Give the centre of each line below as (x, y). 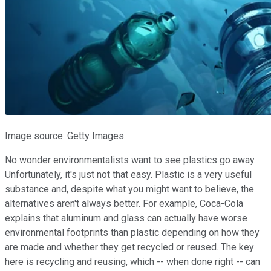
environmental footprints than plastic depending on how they (132, 232)
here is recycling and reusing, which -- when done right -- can (132, 261)
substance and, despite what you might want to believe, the (129, 189)
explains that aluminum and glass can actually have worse (126, 218)
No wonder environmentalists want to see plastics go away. (130, 160)
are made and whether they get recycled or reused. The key (129, 247)
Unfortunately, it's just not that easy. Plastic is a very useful (128, 174)
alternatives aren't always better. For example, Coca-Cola (124, 203)
